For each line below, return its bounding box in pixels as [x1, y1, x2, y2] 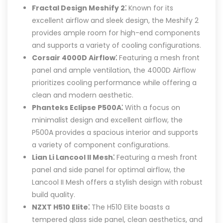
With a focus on [123, 103, 181, 113]
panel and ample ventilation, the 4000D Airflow [32, 65, 196, 76]
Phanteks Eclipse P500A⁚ [32, 103, 123, 113]
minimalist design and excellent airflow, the [32, 115, 183, 125]
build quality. [32, 190, 76, 200]
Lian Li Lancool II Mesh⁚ [32, 152, 115, 163]
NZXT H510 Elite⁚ [32, 202, 90, 213]
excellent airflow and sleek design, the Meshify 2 [32, 15, 199, 26]
